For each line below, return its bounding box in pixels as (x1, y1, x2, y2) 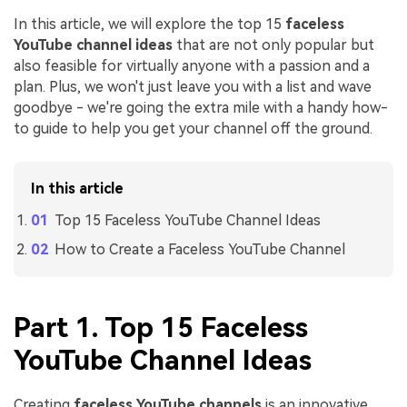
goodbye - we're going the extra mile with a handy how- (14, 98, 388, 116)
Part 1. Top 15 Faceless (14, 311, 308, 343)
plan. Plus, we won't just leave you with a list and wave (14, 77, 372, 95)
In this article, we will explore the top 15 (14, 15, 285, 33)
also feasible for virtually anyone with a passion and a (14, 56, 370, 74)
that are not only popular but (173, 35, 374, 54)
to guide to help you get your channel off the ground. (14, 119, 376, 137)
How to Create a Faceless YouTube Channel (54, 241, 345, 259)
